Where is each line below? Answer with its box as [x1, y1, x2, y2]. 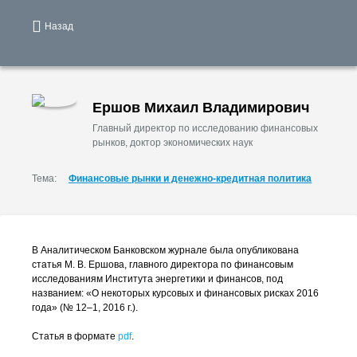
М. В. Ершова [65, 259, 124, 270]
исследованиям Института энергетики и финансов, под [32, 273, 283, 284]
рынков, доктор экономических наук [92, 137, 253, 148]
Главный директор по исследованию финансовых [92, 123, 318, 134]
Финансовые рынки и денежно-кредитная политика [69, 173, 312, 184]
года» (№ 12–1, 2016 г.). [32, 302, 138, 313]
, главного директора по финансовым [124, 259, 293, 270]
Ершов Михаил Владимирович [92, 100, 309, 116]
